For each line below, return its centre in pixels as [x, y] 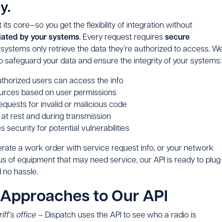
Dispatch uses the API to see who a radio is [121, 215]
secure [177, 37]
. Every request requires [122, 37]
